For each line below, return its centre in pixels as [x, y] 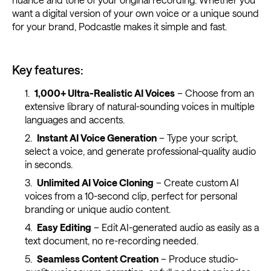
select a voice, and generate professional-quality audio [140, 151]
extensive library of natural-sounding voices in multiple [139, 106]
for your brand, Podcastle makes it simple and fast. [119, 26]
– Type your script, [197, 137]
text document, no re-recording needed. [111, 240]
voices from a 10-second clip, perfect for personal [131, 195]
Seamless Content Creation [97, 258]
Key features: [48, 69]
